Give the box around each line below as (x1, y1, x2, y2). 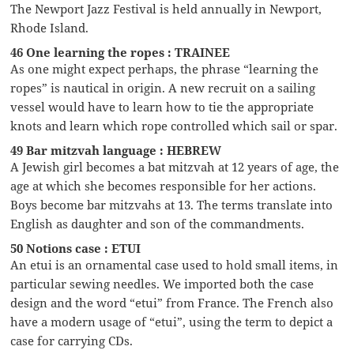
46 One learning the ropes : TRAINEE (10, 43, 231, 60)
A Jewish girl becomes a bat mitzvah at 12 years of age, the (10, 158, 340, 175)
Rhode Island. (10, 19, 89, 36)
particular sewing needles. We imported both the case (10, 275, 314, 292)
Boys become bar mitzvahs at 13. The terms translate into (10, 196, 333, 213)
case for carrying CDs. (10, 332, 134, 348)
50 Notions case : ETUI (10, 239, 141, 256)
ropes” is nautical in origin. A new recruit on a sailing (10, 79, 316, 96)
